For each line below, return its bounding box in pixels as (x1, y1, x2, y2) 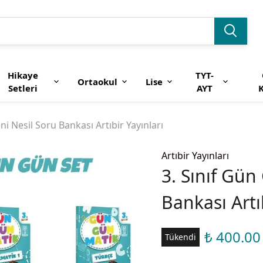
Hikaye (8, 69, 39, 81)
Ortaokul (77, 76, 117, 87)
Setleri (8, 82, 38, 94)
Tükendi (165, 231, 197, 242)
